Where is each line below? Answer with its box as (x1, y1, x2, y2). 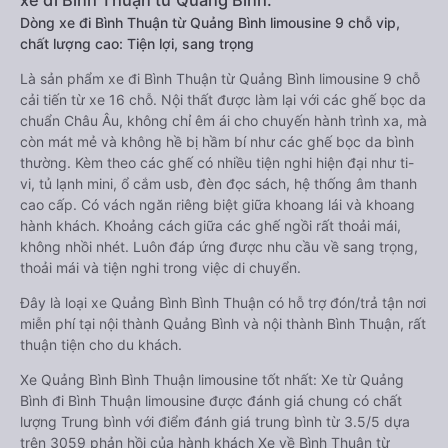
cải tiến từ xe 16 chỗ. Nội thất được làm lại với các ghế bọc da (20, 91, 426, 108)
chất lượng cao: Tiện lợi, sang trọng (20, 35, 254, 52)
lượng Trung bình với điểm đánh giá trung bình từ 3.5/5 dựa (20, 413, 410, 430)
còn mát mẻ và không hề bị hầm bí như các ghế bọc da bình (20, 133, 414, 150)
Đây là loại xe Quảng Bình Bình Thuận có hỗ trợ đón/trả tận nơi (20, 294, 426, 311)
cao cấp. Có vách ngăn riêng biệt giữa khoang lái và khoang (20, 196, 415, 213)
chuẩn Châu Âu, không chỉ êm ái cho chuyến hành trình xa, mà (20, 112, 427, 129)
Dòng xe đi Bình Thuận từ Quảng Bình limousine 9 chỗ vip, (20, 14, 400, 31)
